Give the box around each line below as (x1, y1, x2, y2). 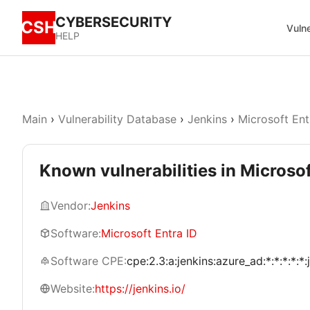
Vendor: (51, 199, 91, 212)
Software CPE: (51, 254, 127, 268)
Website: (51, 282, 95, 295)
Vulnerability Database (58, 112, 176, 126)
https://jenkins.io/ (95, 282, 185, 295)
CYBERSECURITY (55, 14, 172, 30)
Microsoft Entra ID (101, 226, 197, 240)
